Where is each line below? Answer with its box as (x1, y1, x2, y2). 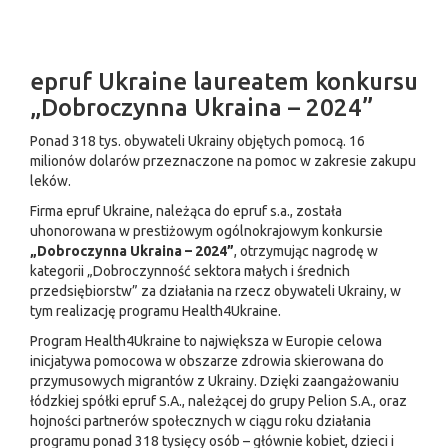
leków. (30, 173, 71, 189)
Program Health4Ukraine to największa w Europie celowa (30, 333, 382, 349)
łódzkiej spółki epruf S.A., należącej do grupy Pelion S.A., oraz (30, 393, 407, 409)
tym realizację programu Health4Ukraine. (30, 303, 281, 319)
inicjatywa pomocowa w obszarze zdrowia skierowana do (30, 353, 384, 369)
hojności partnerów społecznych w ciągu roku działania (30, 413, 371, 429)
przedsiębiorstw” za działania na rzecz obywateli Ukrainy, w (30, 283, 401, 299)
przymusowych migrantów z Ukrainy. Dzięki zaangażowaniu (30, 373, 399, 389)
